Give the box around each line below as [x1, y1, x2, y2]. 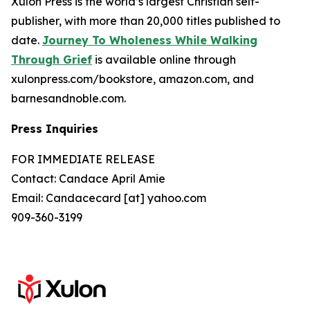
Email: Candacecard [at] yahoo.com [11, 191, 206, 206]
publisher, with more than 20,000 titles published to [11, 14, 280, 28]
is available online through [92, 53, 236, 67]
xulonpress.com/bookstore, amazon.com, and [11, 72, 254, 86]
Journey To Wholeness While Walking [42, 33, 257, 48]
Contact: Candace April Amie [11, 172, 165, 186]
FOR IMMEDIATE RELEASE [11, 152, 155, 167]
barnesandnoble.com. [11, 91, 126, 106]
